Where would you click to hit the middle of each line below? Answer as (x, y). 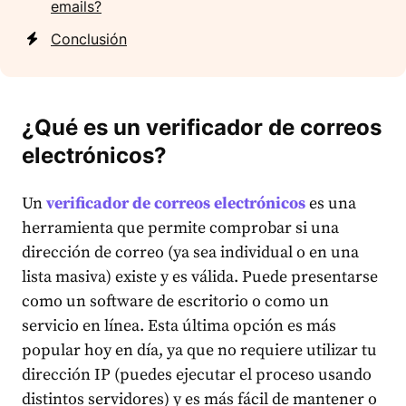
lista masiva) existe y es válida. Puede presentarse (200, 277)
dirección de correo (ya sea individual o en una (190, 253)
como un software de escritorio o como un (175, 302)
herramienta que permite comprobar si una (180, 228)
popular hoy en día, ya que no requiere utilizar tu (199, 351)
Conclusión (89, 39)
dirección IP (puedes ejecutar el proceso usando (197, 375)
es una (331, 204)
